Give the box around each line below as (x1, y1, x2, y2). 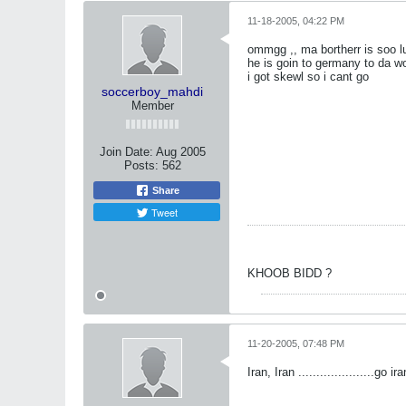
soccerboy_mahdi (101, 84, 203, 99)
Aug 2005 (155, 145, 206, 159)
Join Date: (99, 145, 153, 159)
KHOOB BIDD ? (247, 266, 332, 280)
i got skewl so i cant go (247, 70, 369, 83)
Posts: (123, 159, 159, 172)
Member (130, 99, 174, 112)
